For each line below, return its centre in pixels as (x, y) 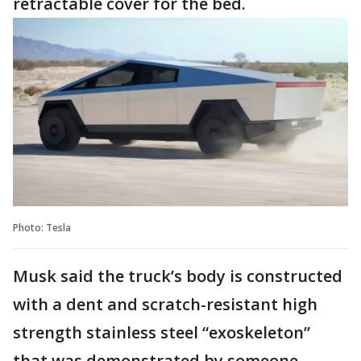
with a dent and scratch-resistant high (165, 304)
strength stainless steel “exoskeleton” (162, 332)
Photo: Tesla (42, 227)
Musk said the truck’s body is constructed (178, 276)
